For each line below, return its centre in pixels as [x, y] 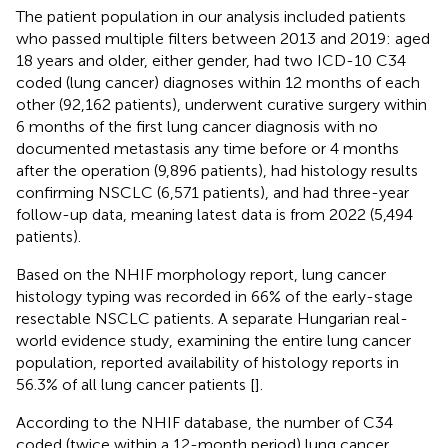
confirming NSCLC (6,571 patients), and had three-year [212, 192]
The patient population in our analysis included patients [211, 16]
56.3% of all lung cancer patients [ [135, 384]
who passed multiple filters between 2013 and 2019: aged [223, 38]
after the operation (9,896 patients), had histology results [217, 170]
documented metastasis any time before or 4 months [207, 148]
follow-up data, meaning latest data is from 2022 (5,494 [214, 214]
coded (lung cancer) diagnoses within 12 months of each [218, 82]
